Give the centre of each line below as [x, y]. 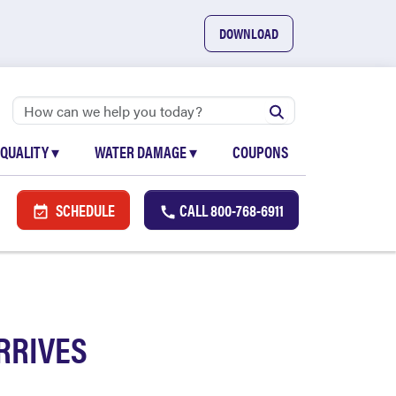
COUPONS [260, 152]
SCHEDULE [84, 210]
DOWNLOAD [249, 33]
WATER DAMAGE [142, 152]
